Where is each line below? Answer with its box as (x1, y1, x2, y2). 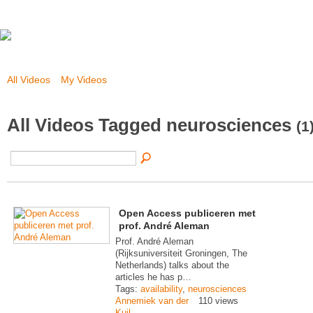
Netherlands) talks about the (115, 260, 229, 270)
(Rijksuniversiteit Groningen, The (115, 248, 247, 259)
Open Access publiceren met (119, 208, 256, 219)
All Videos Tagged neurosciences (7, 114, 296, 136)
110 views (198, 296, 238, 306)
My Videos (61, 74, 107, 85)
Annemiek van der (115, 296, 189, 306)
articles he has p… (115, 272, 191, 282)
